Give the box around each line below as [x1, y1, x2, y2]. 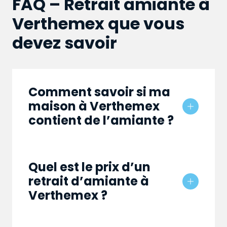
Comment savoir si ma [28, 84, 170, 101]
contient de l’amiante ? [28, 112, 174, 129]
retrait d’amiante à [28, 173, 149, 190]
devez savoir [12, 31, 117, 55]
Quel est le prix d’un [28, 159, 150, 176]
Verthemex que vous [12, 12, 184, 35]
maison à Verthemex [28, 98, 160, 115]
